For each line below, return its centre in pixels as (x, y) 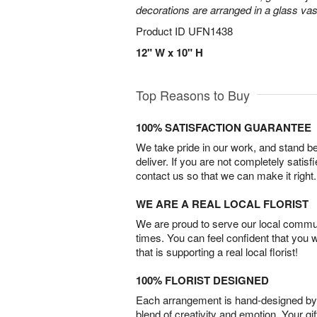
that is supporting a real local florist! (217, 252)
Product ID (162, 31)
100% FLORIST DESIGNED (202, 280)
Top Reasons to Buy (193, 95)
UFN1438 (211, 31)
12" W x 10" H (169, 52)
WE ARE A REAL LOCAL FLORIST (222, 204)
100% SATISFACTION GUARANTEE (224, 127)
